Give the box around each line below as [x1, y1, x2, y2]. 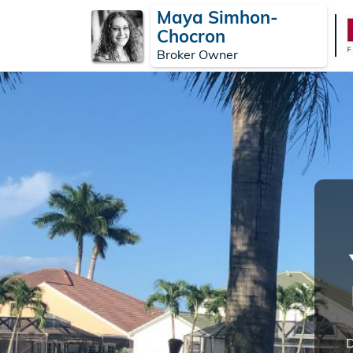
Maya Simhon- [157, 6, 278, 28]
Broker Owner [157, 46, 238, 62]
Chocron [157, 25, 225, 47]
